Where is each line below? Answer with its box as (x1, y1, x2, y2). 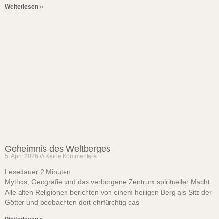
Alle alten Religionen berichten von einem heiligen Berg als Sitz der (5, 188, 212, 196)
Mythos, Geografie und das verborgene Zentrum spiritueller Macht (5, 178, 210, 186)
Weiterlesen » (5, 3, 43, 10)
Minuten (46, 168, 71, 175)
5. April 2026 (5, 153, 40, 160)
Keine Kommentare (44, 153, 97, 160)
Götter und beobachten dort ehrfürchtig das (5, 198, 139, 206)
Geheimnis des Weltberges (5, 144, 110, 153)
